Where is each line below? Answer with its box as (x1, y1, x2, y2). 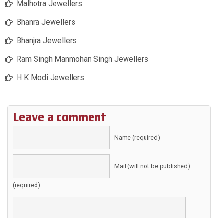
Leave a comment (13, 108, 106, 127)
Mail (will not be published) (114, 163, 190, 170)
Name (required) (114, 134, 160, 142)
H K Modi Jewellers (17, 73, 84, 83)
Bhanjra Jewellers (17, 36, 77, 46)
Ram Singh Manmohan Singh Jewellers (17, 54, 148, 64)
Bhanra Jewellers (17, 18, 75, 27)
